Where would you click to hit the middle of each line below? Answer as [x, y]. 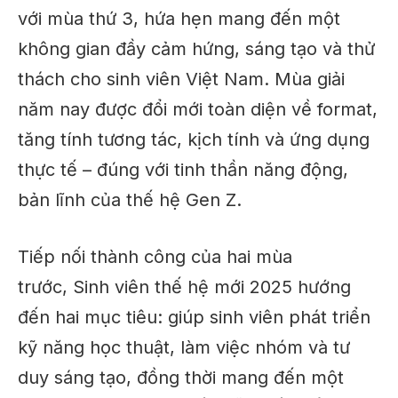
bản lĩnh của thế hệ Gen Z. [130, 199]
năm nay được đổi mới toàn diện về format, [198, 109]
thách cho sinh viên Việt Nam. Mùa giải [181, 79]
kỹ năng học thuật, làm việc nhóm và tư [184, 348]
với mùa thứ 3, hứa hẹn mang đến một [179, 18]
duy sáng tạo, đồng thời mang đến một [181, 378]
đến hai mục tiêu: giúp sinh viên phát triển [194, 318]
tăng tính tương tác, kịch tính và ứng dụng [194, 139]
